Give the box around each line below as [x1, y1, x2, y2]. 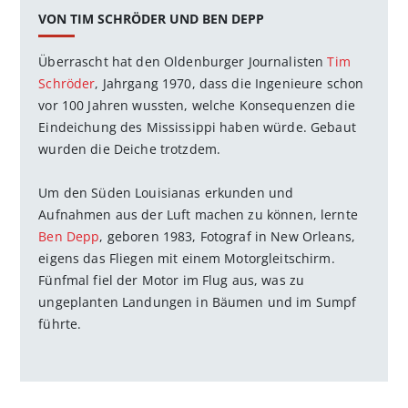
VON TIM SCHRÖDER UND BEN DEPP [38, 9, 265, 27]
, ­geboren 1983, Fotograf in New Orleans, [99, 227, 356, 245]
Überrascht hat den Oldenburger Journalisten [38, 52, 328, 70]
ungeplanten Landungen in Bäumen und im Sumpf [38, 292, 357, 311]
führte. [38, 314, 82, 332]
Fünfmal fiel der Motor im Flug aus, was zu [38, 270, 305, 289]
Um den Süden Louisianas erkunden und [38, 183, 294, 201]
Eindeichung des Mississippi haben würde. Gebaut [38, 117, 356, 136]
